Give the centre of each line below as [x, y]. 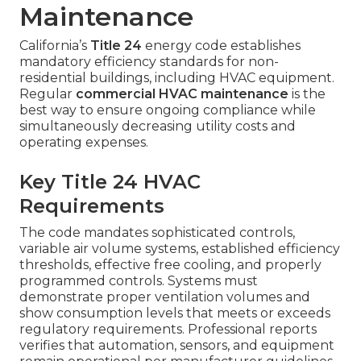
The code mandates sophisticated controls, [157, 233]
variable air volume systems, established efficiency [180, 249]
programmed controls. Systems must [139, 281]
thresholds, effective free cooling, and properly [170, 265]
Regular [48, 94]
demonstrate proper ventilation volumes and [165, 297]
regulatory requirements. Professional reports [168, 330]
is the [307, 94]
